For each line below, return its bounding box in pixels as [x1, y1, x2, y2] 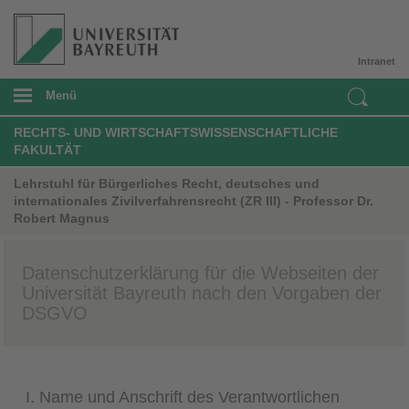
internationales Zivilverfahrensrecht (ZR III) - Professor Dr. [14, 193, 373, 208]
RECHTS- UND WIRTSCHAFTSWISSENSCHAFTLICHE [14, 124, 338, 140]
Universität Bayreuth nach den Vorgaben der [22, 282, 382, 303]
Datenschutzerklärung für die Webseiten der [22, 262, 379, 283]
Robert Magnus [14, 210, 110, 225]
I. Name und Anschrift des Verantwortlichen [26, 387, 340, 406]
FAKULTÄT [14, 142, 81, 157]
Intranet [358, 55, 395, 67]
